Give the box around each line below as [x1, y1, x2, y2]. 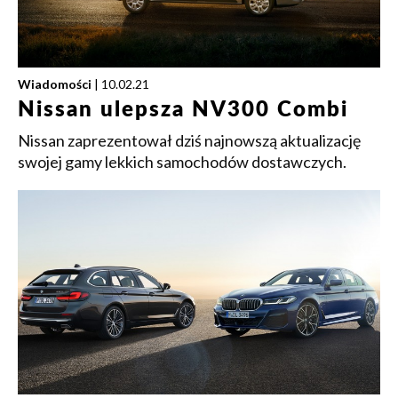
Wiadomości [18, 76, 92, 92]
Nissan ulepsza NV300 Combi [18, 99, 348, 121]
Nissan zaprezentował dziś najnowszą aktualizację [18, 131, 361, 150]
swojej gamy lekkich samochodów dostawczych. [18, 152, 346, 171]
